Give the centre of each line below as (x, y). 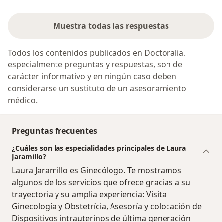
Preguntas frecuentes (55, 131)
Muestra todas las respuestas (111, 26)
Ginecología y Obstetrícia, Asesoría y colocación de (107, 206)
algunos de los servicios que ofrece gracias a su (101, 182)
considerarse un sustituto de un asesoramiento (97, 88)
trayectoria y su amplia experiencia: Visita (89, 194)
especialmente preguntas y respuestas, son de (95, 64)
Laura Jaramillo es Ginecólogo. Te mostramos (97, 170)
